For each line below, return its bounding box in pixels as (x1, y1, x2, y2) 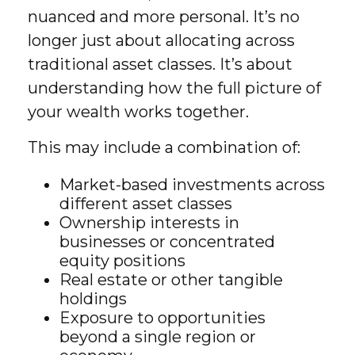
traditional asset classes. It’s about (28, 55, 292, 74)
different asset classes (59, 194, 232, 213)
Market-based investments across (59, 175, 325, 194)
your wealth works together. (28, 102, 249, 121)
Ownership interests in (59, 213, 239, 232)
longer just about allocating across (28, 31, 295, 50)
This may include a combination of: (28, 138, 300, 157)
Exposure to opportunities (59, 308, 265, 327)
